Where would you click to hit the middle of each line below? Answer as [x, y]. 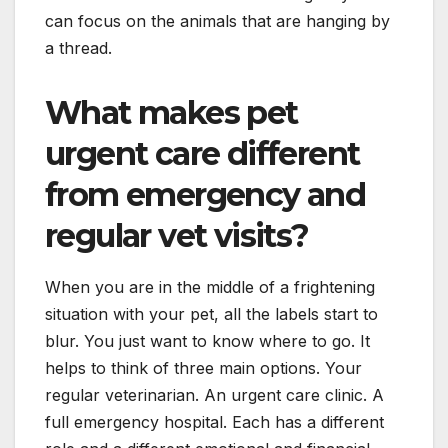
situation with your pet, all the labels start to [211, 313]
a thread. [78, 47]
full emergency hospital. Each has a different [214, 421]
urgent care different [202, 153]
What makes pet [171, 112]
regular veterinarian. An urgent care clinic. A [214, 394]
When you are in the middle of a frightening [210, 286]
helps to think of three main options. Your [203, 367]
